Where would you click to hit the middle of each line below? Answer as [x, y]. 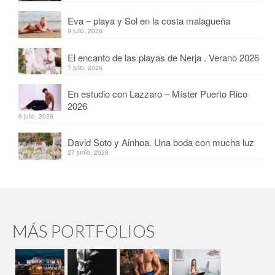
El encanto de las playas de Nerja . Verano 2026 [163, 57]
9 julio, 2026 [85, 30]
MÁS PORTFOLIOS [83, 231]
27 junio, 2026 [88, 153]
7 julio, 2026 [85, 67]
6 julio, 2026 [36, 116]
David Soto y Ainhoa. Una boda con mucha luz [161, 142]
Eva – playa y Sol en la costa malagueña [149, 20]
